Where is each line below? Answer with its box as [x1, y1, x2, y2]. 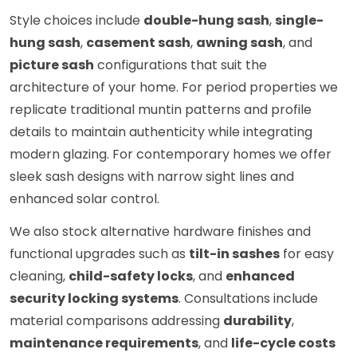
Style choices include [10, 11, 143, 30]
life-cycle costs [231, 334, 335, 353]
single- [275, 11, 324, 30]
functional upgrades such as [10, 245, 189, 264]
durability [223, 312, 292, 331]
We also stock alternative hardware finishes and [10, 222, 311, 241]
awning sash [196, 33, 283, 53]
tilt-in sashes [189, 245, 280, 264]
